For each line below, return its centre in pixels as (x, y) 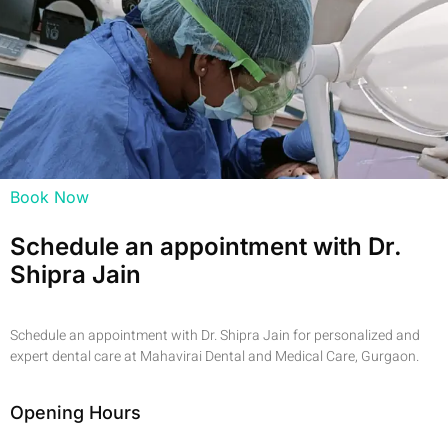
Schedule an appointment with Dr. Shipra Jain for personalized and (215, 335)
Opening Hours (75, 413)
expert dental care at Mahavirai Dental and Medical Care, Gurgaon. (214, 356)
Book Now (49, 197)
